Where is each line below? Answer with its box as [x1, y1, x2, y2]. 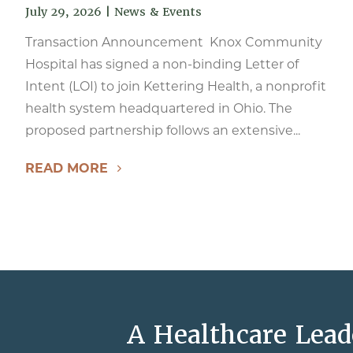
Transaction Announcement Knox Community [25, 35, 322, 50]
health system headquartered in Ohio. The [25, 101, 292, 116]
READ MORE [25, 161, 108, 176]
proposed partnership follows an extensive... [25, 123, 300, 138]
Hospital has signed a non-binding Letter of [25, 57, 299, 72]
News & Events [114, 5, 202, 19]
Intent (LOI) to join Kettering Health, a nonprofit [25, 79, 326, 94]
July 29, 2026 [25, 5, 102, 19]
